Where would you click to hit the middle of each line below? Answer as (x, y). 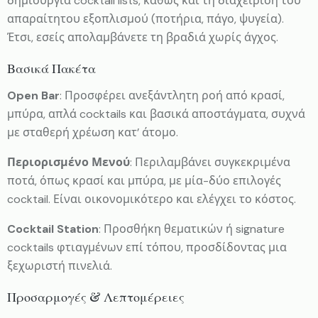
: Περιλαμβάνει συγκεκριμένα (210, 162)
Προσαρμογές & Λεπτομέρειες (96, 296)
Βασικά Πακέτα (51, 68)
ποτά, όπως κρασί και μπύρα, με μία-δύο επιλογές (144, 180)
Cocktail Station (53, 229)
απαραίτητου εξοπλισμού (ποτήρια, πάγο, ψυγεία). (146, 18)
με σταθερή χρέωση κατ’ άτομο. (93, 132)
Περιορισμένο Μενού (68, 162)
